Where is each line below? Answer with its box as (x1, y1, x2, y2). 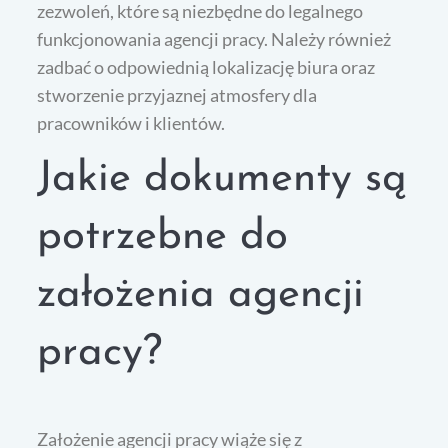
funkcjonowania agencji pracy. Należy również (37, 27, 392, 50)
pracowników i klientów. (37, 111, 226, 134)
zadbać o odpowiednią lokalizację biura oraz (37, 55, 376, 78)
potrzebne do (37, 215, 289, 259)
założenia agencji (37, 273, 365, 317)
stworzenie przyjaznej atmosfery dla (37, 83, 318, 106)
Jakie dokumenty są (37, 157, 408, 201)
